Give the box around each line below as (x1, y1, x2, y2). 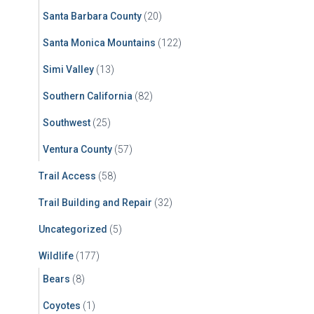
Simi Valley (43, 64, 94, 75)
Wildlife (39, 250, 74, 261)
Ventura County (43, 144, 112, 155)
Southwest (43, 117, 90, 128)
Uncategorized (39, 224, 107, 235)
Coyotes (43, 300, 81, 311)
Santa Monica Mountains (43, 37, 156, 48)
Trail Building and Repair (39, 197, 152, 208)
